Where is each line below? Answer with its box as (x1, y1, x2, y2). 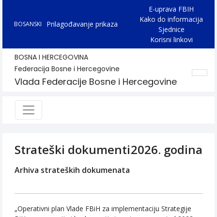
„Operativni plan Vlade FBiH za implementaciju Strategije (15, 204, 191, 213)
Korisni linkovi (150, 35, 193, 44)
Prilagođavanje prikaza (46, 19, 118, 29)
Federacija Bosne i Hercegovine (15, 64, 120, 74)
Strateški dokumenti (15, 141, 130, 157)
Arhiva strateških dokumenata (15, 165, 130, 175)
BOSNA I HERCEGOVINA (15, 52, 88, 62)
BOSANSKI (14, 20, 42, 28)
